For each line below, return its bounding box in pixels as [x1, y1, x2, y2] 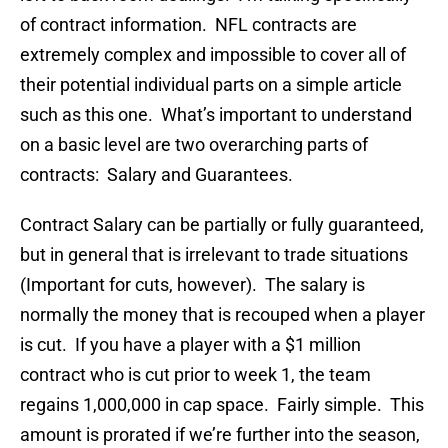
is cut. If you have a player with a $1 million [20, 334, 361, 356]
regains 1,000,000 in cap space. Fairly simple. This [20, 394, 424, 416]
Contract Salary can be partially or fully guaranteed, [20, 214, 424, 236]
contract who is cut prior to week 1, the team [20, 364, 371, 386]
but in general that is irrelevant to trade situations [20, 244, 408, 266]
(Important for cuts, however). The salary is [20, 274, 365, 296]
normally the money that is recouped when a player [20, 304, 425, 326]
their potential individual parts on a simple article [20, 74, 402, 96]
